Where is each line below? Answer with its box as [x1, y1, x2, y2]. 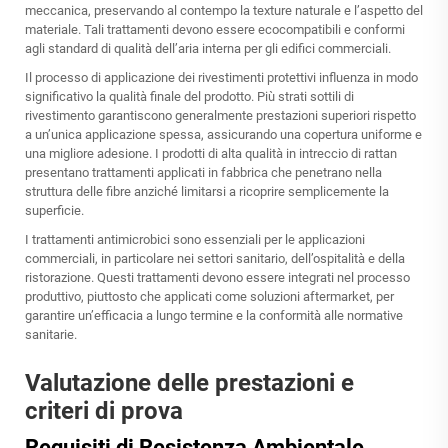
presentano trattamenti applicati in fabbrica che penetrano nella [25, 165, 382, 181]
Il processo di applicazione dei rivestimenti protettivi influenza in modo [25, 70, 418, 86]
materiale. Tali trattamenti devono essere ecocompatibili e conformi [25, 22, 405, 38]
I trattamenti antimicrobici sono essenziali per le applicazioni [25, 232, 365, 248]
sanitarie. [25, 327, 77, 343]
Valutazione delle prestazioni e [25, 369, 354, 398]
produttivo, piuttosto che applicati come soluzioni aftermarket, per [25, 289, 394, 305]
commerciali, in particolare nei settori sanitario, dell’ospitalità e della [25, 251, 405, 267]
